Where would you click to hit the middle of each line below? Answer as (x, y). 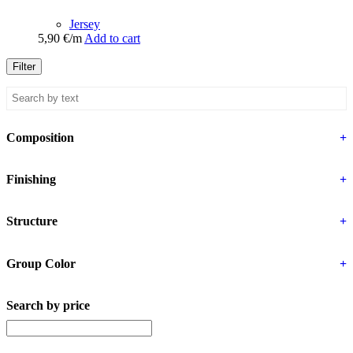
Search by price (48, 306)
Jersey (85, 24)
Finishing (31, 180)
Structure (32, 221)
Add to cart (112, 38)
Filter (24, 66)
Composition (40, 137)
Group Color (41, 263)
